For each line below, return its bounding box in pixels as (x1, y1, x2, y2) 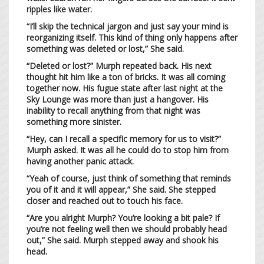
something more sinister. (27, 115, 124, 127)
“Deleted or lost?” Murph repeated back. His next (27, 60, 212, 71)
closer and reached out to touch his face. (27, 194, 185, 206)
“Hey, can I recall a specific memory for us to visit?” (27, 133, 221, 144)
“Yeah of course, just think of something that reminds (27, 172, 231, 184)
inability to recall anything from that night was (27, 104, 200, 116)
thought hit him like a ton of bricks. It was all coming (27, 71, 225, 82)
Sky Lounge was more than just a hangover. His (27, 93, 209, 105)
